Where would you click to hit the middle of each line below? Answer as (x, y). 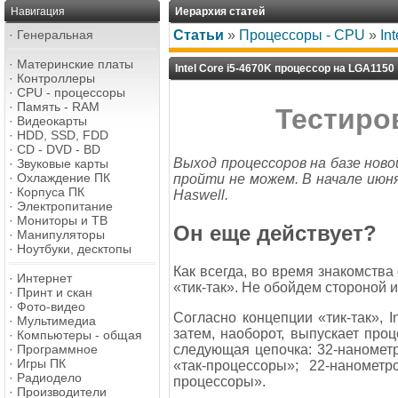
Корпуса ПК (51, 192)
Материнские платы (75, 64)
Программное (57, 349)
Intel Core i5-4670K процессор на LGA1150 (285, 68)
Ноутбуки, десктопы (74, 249)
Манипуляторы (61, 235)
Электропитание (65, 206)
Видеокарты (52, 121)
